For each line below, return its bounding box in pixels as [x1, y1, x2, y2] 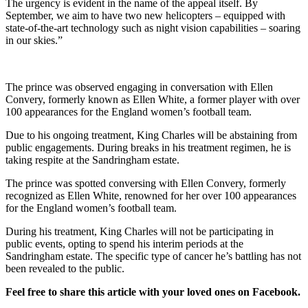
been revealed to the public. [5, 262, 124, 274]
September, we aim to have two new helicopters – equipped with [5, 9, 285, 21]
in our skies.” [5, 34, 63, 46]
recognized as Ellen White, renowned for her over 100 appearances [5, 189, 296, 201]
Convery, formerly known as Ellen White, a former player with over [5, 93, 300, 105]
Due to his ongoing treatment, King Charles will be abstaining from [5, 129, 297, 141]
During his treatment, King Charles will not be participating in [5, 225, 274, 237]
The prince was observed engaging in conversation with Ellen [5, 80, 273, 93]
